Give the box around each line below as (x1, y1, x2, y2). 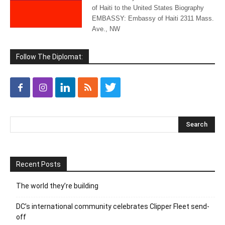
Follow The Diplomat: (16, 53, 83, 61)
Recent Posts (16, 160, 61, 168)
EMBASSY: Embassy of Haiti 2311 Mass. (91, 15, 214, 22)
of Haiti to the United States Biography (91, 4, 204, 12)
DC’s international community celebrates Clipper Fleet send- (16, 202, 209, 210)
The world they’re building (16, 182, 98, 190)
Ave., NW (91, 25, 120, 33)
